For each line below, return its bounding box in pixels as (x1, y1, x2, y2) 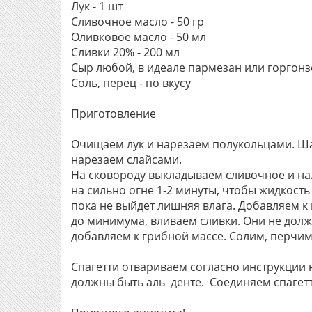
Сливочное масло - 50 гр (71, 14, 204, 29)
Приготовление (71, 106, 156, 121)
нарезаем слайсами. (71, 152, 185, 167)
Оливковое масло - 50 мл (71, 29, 206, 45)
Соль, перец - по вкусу (71, 75, 191, 91)
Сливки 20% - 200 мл (71, 45, 180, 60)
